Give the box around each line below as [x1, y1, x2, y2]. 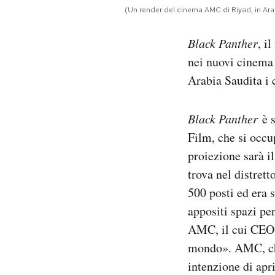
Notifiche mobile [58, 4, 123, 15]
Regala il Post [58, 20, 110, 31]
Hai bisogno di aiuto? [58, 36, 139, 47]
